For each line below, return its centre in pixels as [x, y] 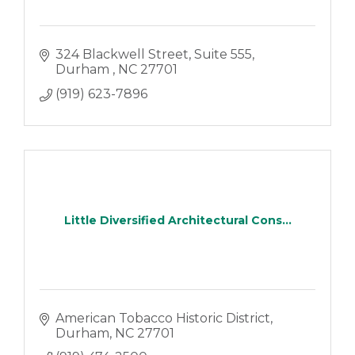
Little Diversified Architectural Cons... [177, 220]
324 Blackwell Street [122, 55]
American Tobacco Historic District [162, 318]
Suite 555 [223, 55]
